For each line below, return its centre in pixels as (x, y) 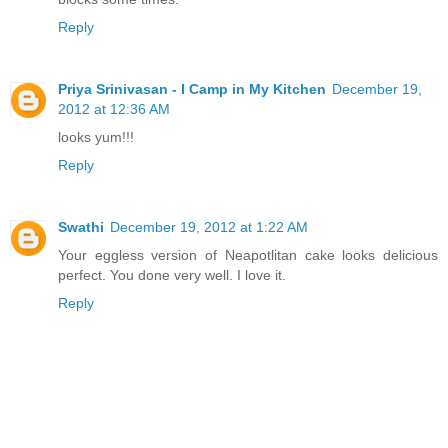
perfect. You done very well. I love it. (172, 275)
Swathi (81, 227)
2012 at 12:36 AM (114, 109)
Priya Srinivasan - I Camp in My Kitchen (192, 89)
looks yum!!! (96, 137)
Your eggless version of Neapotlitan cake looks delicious (248, 255)
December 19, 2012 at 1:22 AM (209, 227)
